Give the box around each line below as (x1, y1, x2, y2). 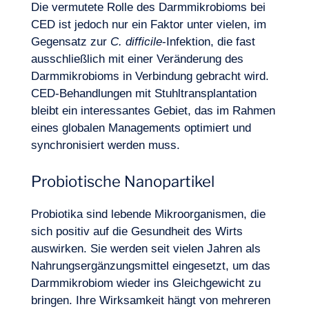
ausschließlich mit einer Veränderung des (30, 52, 243, 66)
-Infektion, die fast (161, 35, 255, 48)
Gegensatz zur (30, 35, 110, 48)
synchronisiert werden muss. (30, 139, 180, 152)
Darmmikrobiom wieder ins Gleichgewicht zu (30, 277, 261, 290)
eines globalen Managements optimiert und (30, 121, 251, 134)
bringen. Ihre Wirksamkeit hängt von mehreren (30, 294, 270, 307)
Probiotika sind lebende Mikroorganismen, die (30, 208, 266, 221)
